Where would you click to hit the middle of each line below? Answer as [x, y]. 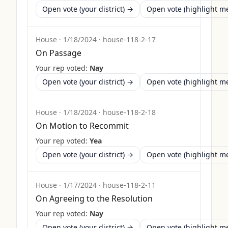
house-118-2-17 [129, 39]
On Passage [59, 53]
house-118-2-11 [129, 185]
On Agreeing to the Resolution [94, 198]
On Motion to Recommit [82, 126]
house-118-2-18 [129, 112]
